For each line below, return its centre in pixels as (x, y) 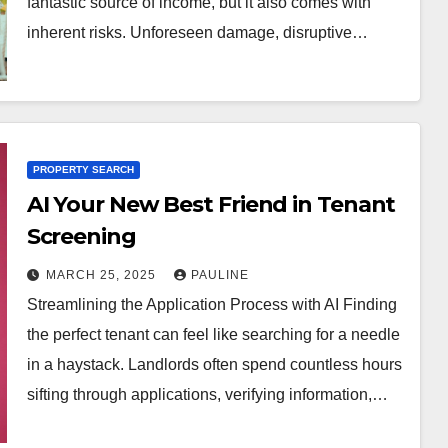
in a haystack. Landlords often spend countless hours (214, 364)
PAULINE (219, 274)
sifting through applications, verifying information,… (207, 394)
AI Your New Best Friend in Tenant (211, 204)
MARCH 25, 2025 (102, 274)
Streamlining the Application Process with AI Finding (211, 304)
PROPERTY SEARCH (83, 169)
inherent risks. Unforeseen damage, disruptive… (197, 32)
